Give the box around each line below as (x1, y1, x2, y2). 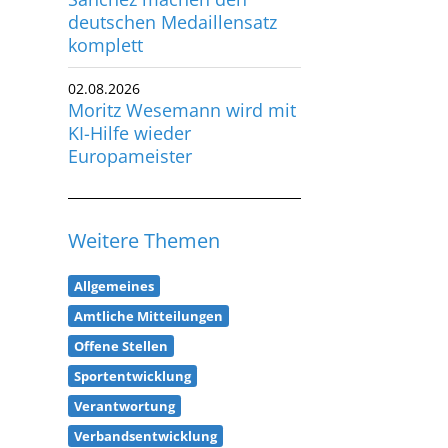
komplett (68, 4, 144, 29)
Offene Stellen (74, 308, 169, 327)
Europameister (68, 115, 193, 140)
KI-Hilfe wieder (68, 92, 192, 117)
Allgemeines (74, 248, 155, 267)
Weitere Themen (68, 198, 221, 226)
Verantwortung (74, 368, 176, 387)
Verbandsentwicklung (74, 398, 218, 417)
